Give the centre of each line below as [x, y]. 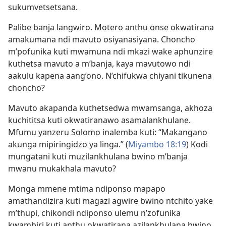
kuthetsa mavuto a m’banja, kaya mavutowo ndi [99, 63]
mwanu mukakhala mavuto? [62, 168]
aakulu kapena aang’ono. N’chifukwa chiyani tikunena [110, 75]
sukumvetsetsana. [43, 7]
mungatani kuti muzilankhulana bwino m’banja [98, 156]
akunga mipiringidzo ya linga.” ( [68, 144]
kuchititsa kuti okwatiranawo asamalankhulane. [99, 120]
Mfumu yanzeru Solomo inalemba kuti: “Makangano [108, 132]
